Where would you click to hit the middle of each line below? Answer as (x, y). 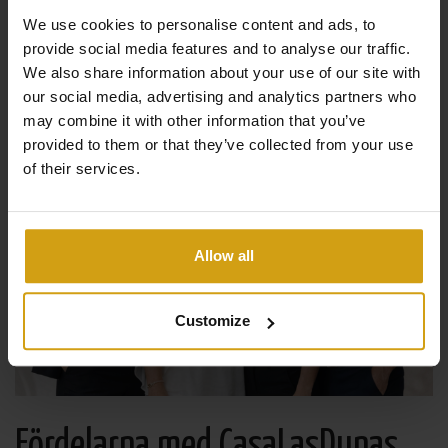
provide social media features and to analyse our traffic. (217, 48)
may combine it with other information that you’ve (194, 120)
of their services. (81, 168)
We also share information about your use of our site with (222, 72)
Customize (213, 321)
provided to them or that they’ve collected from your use (218, 144)
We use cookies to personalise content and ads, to (199, 24)
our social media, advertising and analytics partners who (219, 96)
